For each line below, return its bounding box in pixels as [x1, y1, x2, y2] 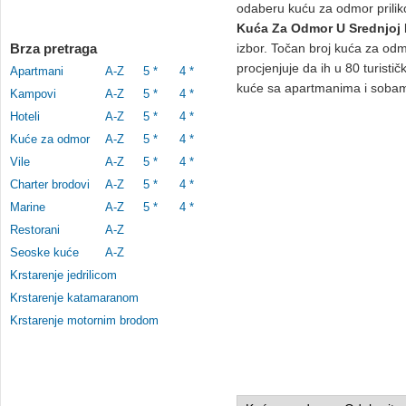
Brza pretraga [10, 41, 97, 56]
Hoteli [10, 110, 40, 123]
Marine [10, 200, 45, 214]
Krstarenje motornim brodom [10, 314, 159, 327]
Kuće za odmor [10, 132, 90, 146]
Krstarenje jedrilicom [10, 268, 117, 282]
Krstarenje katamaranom [10, 291, 139, 304]
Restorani [10, 223, 60, 237]
